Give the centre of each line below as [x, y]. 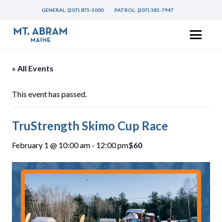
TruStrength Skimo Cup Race [90, 126]
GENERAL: [55, 10]
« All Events [33, 68]
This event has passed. [49, 94]
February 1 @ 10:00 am [51, 145]
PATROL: [126, 10]
